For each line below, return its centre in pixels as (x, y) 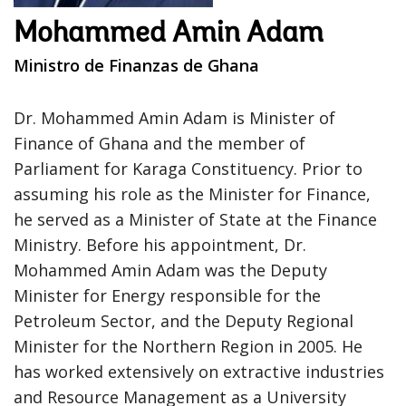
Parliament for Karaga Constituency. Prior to (188, 168)
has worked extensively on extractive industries (199, 371)
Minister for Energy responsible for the (167, 295)
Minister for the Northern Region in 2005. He (188, 346)
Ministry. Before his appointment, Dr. (160, 244)
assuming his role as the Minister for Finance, (192, 193)
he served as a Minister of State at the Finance (195, 219)
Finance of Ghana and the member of (159, 143)
